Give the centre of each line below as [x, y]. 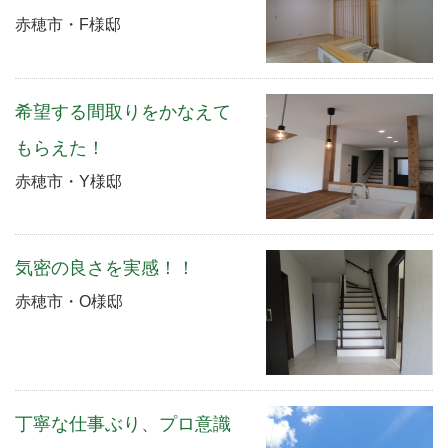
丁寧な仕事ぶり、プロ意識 [123, 424]
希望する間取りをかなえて [123, 111]
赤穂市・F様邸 [68, 25]
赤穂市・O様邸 [69, 302]
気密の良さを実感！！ [105, 268]
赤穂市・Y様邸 [68, 181]
